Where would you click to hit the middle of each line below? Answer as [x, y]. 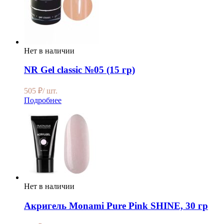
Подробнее [43, 100]
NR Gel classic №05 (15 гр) [79, 70]
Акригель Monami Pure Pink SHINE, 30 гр [116, 205]
